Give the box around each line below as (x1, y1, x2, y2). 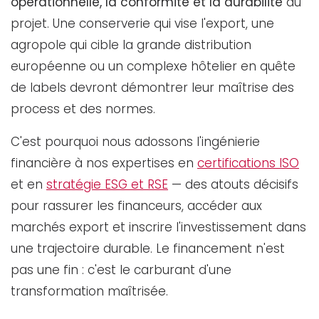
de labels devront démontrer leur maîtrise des (11, 78, 294, 96)
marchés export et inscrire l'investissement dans (11, 218, 306, 236)
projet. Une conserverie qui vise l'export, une (11, 14, 274, 32)
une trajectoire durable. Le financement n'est (11, 239, 285, 257)
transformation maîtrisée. (11, 282, 168, 300)
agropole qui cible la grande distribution (11, 36, 251, 53)
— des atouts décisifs (168, 175, 298, 193)
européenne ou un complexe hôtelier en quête (11, 57, 296, 75)
